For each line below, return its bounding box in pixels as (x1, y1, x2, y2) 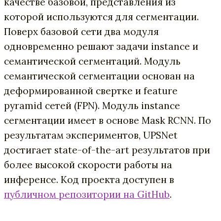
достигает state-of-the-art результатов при (4, 144, 210, 156)
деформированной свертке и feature (4, 84, 178, 97)
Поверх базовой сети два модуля (4, 25, 159, 37)
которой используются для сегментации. (4, 10, 199, 23)
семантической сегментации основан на (4, 70, 195, 82)
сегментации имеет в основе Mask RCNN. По (4, 114, 211, 126)
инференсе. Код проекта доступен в (4, 173, 174, 185)
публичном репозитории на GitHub (4, 188, 170, 200)
